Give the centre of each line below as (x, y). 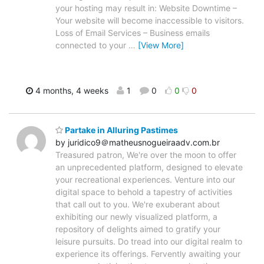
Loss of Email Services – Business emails (133, 32)
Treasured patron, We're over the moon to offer (146, 155)
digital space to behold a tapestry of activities (144, 192)
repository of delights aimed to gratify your (138, 229)
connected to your (92, 45)
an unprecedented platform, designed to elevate (149, 167)
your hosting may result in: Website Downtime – (146, 8)
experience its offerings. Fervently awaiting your (148, 254)
